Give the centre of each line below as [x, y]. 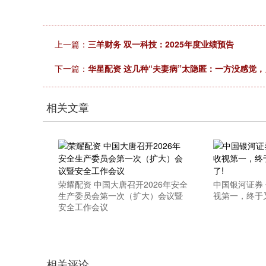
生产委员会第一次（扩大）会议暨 [120, 195]
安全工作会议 [83, 207]
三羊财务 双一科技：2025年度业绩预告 [161, 44]
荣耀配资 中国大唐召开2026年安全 [123, 184]
